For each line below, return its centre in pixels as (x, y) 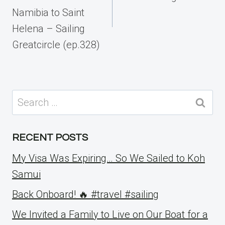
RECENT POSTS (50, 137)
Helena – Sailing (48, 28)
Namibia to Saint (48, 12)
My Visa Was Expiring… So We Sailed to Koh (108, 158)
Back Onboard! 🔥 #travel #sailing (85, 194)
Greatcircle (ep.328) (56, 44)
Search (27, 97)
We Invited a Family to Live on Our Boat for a (110, 214)
